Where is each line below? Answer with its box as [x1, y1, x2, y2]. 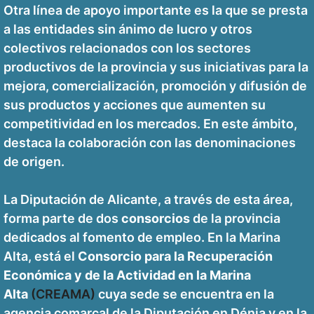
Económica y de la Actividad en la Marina [4, 268, 251, 283]
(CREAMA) [31, 287, 95, 302]
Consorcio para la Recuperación [78, 249, 273, 264]
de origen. [4, 154, 64, 170]
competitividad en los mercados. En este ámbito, [4, 116, 297, 132]
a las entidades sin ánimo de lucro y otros [4, 22, 252, 37]
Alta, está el [4, 249, 78, 264]
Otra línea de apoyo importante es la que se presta [4, 3, 308, 18]
